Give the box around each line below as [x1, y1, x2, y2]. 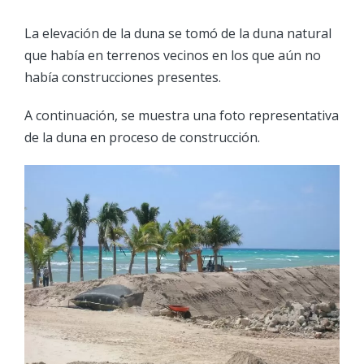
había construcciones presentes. [24, 68, 221, 87]
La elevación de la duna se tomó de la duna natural [24, 24, 331, 43]
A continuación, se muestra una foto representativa [24, 106, 339, 125]
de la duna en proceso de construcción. [24, 128, 260, 147]
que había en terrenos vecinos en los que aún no [24, 46, 321, 65]
